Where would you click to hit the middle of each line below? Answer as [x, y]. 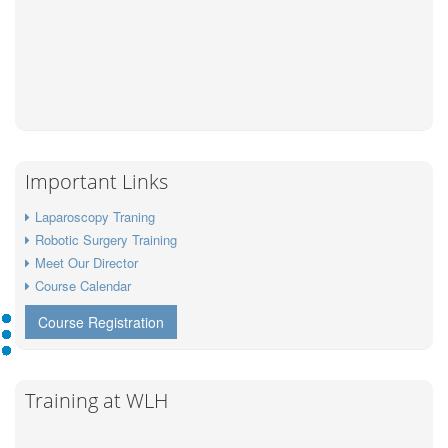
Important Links [96, 181]
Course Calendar [83, 285]
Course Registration [101, 321]
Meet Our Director [86, 262]
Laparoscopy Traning [95, 216]
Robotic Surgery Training [106, 239]
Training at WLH [96, 400]
